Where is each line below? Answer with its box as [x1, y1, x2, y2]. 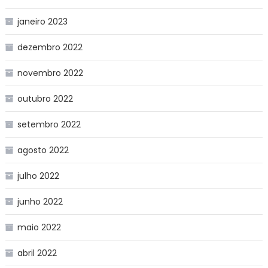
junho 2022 [17, 195, 63, 208]
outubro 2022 [17, 92, 73, 105]
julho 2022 [17, 169, 59, 182]
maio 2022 [17, 221, 61, 233]
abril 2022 [17, 246, 57, 259]
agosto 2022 [17, 144, 69, 156]
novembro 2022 [17, 66, 83, 79]
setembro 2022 [17, 118, 81, 130]
